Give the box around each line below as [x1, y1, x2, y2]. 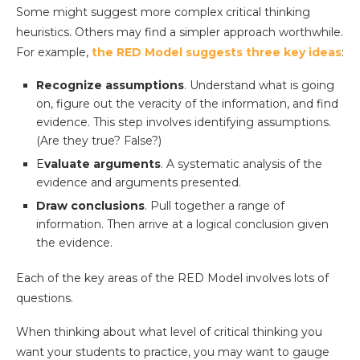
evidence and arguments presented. [36, 175, 241, 190]
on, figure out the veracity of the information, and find [36, 96, 338, 112]
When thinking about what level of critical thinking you [16, 325, 322, 340]
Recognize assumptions [36, 78, 184, 93]
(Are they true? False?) [36, 133, 162, 149]
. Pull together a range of [145, 198, 284, 214]
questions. [16, 291, 73, 306]
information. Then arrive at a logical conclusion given [36, 217, 329, 232]
